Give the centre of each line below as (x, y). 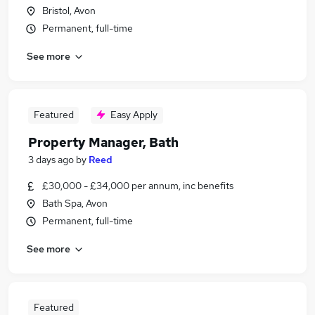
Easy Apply (134, 115)
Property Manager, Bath (103, 142)
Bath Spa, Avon (75, 203)
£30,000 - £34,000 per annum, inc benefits (138, 186)
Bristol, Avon (69, 11)
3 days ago (51, 160)
